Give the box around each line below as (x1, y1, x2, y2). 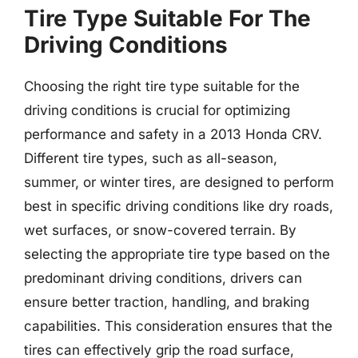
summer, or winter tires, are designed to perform (24, 173, 334, 190)
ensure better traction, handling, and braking (24, 293, 309, 310)
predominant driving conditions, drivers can (24, 269, 302, 286)
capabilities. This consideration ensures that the (24, 317, 332, 334)
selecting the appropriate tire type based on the (24, 245, 330, 262)
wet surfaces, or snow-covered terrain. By (24, 221, 296, 238)
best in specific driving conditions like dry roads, (24, 197, 333, 214)
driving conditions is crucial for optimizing (24, 101, 290, 118)
